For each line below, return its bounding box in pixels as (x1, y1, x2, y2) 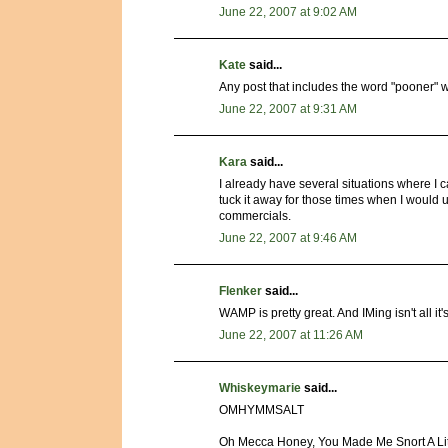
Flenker (219, 284, 262, 299)
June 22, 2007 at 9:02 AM (219, 5, 357, 20)
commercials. (219, 209, 291, 224)
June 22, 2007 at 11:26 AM (219, 328, 363, 343)
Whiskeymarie (219, 381, 301, 396)
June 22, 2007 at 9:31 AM (219, 102, 357, 117)
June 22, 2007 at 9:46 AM (219, 231, 357, 246)
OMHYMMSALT (219, 403, 304, 418)
